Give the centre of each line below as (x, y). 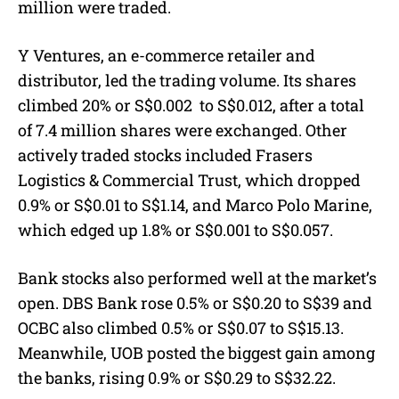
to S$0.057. (292, 229)
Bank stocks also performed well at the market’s (197, 277)
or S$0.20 (249, 302)
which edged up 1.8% (97, 229)
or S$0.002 (157, 105)
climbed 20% (66, 105)
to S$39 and (329, 302)
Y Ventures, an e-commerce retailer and (167, 55)
